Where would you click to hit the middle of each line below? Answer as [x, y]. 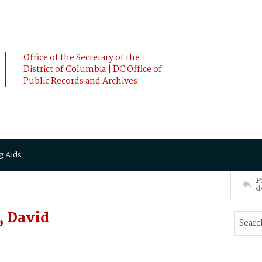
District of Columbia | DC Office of [93, 70]
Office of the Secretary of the [82, 58]
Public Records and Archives [80, 81]
